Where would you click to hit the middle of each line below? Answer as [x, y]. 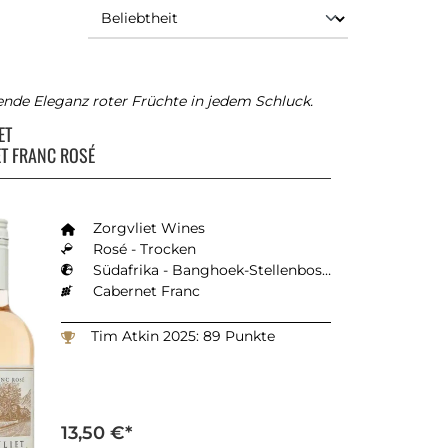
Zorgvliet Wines [149, 227]
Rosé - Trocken [144, 248]
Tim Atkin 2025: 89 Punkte [183, 335]
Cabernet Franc [146, 290]
